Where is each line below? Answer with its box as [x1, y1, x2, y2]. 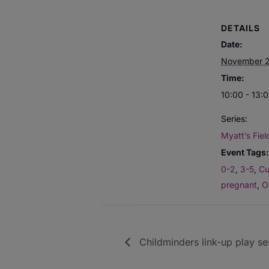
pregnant [221, 180, 257, 190]
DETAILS [221, 23, 260, 34]
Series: [221, 113, 247, 124]
